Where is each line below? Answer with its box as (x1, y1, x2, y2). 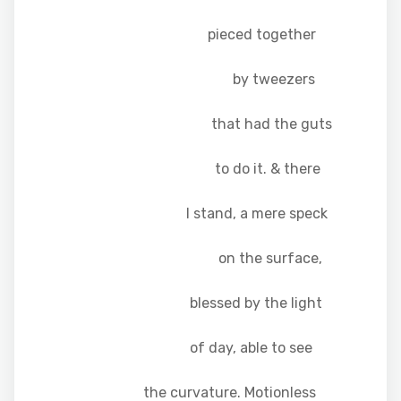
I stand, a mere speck (36, 205, 328, 223)
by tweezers (36, 71, 315, 89)
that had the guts (36, 115, 332, 133)
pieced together (36, 26, 316, 44)
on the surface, (36, 250, 322, 268)
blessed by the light (36, 294, 322, 312)
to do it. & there (36, 160, 320, 178)
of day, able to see (36, 339, 312, 357)
